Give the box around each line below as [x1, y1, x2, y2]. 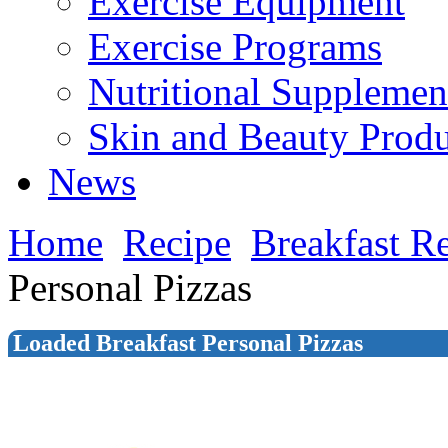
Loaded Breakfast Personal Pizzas [13, 329, 363, 356]
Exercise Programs [88, 25, 382, 68]
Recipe [123, 221, 231, 264]
